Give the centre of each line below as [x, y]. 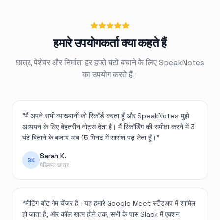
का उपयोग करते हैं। [110, 75]
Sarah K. [53, 156]
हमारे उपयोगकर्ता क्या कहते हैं [110, 43]
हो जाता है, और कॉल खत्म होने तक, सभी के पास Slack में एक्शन [101, 214]
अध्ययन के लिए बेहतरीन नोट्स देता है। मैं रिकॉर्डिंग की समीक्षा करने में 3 [109, 127]
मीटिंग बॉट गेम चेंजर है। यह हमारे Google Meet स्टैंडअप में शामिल [110, 204]
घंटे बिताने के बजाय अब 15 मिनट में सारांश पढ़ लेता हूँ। [89, 138]
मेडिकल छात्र [54, 165]
